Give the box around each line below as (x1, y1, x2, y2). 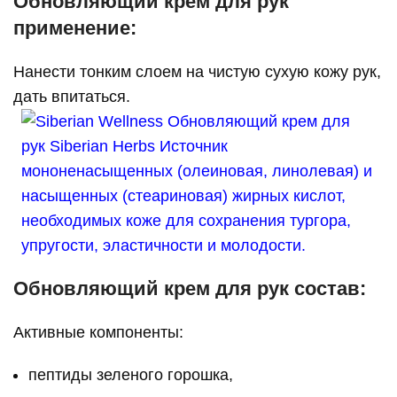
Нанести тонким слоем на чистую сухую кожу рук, (13, 63, 382, 82)
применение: (13, 17, 137, 40)
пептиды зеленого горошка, (28, 366, 234, 385)
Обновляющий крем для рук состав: (13, 277, 367, 300)
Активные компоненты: (13, 323, 184, 342)
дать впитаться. (13, 88, 131, 106)
